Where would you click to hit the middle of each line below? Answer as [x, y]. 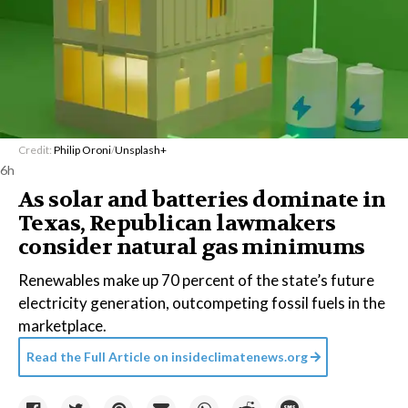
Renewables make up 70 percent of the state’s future [196, 280]
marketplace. [62, 326]
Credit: [36, 150]
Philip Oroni [82, 150]
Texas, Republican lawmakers [177, 224]
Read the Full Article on [97, 357]
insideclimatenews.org [240, 357]
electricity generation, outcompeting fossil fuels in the [202, 303]
